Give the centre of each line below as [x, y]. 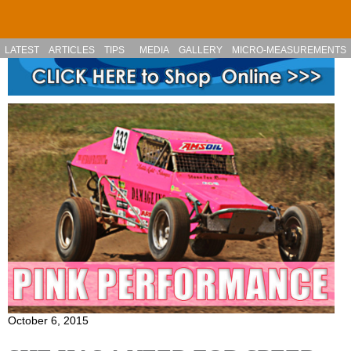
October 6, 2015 [48, 320]
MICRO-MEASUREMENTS [289, 50]
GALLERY [200, 50]
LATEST [22, 50]
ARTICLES [72, 50]
